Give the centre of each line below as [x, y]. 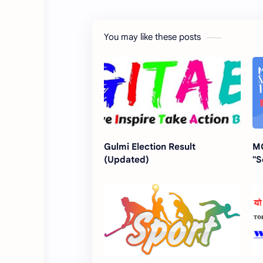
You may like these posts [152, 37]
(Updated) [127, 160]
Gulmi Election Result [150, 147]
